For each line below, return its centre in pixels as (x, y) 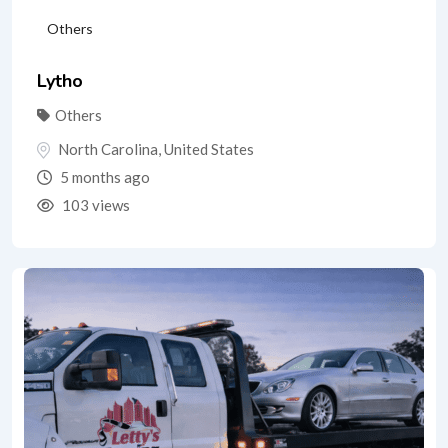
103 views (94, 205)
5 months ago (103, 177)
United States (209, 148)
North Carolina (108, 148)
